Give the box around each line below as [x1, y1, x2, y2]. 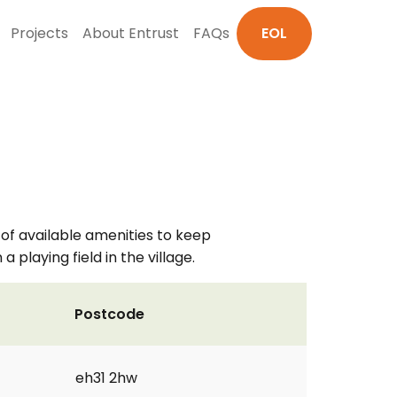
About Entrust [82, 23, 179, 43]
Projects [11, 23, 68, 43]
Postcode [74, 304, 144, 324]
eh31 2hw [75, 368, 137, 388]
